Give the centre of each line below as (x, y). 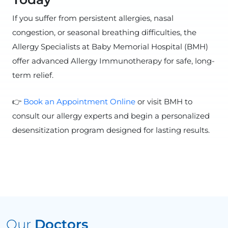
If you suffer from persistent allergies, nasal (93, 18)
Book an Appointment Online (79, 102)
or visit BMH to (164, 102)
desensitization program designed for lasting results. (111, 130)
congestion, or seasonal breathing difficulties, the (104, 32)
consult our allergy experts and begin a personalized (111, 116)
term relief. (33, 75)
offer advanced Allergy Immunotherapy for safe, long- (113, 61)
